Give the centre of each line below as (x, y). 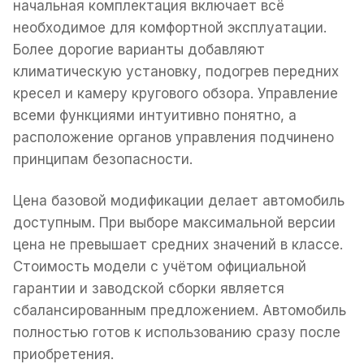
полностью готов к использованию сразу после (177, 332)
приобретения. (63, 354)
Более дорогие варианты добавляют (139, 49)
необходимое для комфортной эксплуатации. (170, 27)
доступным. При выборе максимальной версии (174, 222)
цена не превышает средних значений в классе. (178, 244)
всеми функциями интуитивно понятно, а (155, 115)
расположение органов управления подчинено (173, 137)
